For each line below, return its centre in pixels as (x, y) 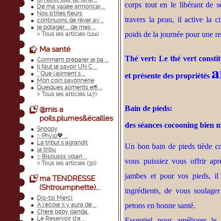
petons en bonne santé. (160, 206)
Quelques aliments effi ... (70, 87)
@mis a (51, 110)
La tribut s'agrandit (62, 143)
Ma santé (55, 49)
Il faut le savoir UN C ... (67, 67)
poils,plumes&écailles (76, 118)
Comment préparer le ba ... (73, 60)
